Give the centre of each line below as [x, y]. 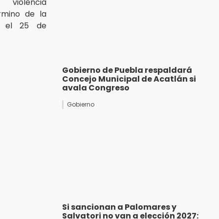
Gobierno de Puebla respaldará [127, 70]
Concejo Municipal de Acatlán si [129, 79]
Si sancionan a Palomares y [119, 207]
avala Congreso [96, 88]
